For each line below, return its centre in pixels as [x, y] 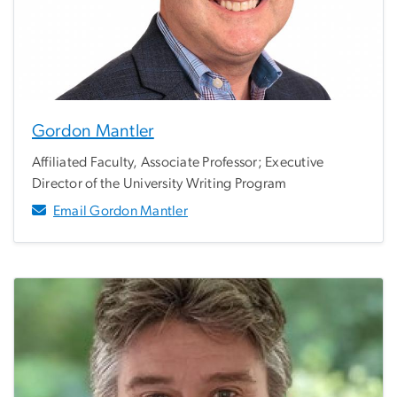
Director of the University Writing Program [160, 183]
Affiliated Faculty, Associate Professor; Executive [178, 162]
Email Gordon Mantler [121, 210]
